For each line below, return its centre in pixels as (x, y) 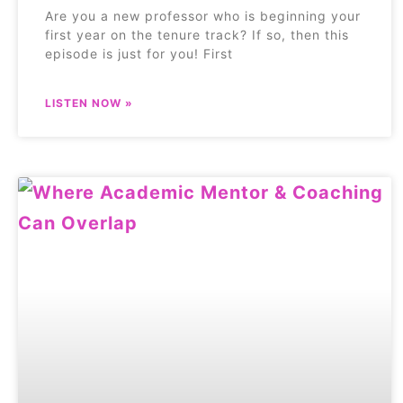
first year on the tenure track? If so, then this (197, 35)
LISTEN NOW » (89, 103)
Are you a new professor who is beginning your (203, 16)
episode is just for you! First (139, 54)
